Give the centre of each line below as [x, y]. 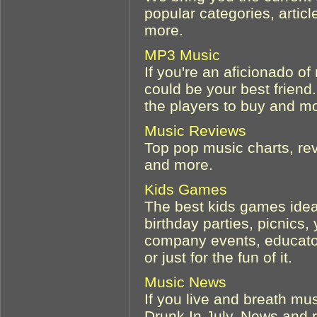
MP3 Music [182, 54]
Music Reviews [195, 130]
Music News [185, 282]
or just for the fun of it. [218, 257]
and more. [179, 164]
